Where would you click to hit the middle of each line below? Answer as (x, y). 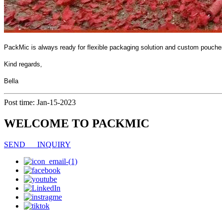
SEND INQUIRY (37, 145)
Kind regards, (23, 64)
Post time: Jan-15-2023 (40, 103)
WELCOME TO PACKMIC (77, 124)
